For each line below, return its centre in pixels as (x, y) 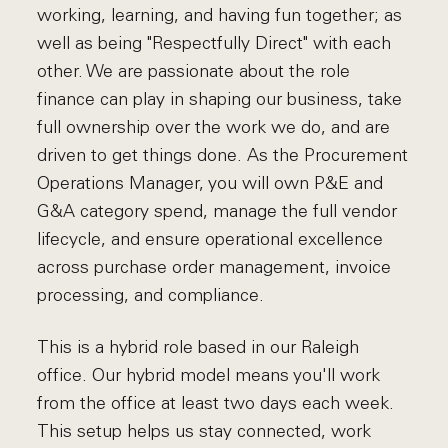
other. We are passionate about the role (194, 71)
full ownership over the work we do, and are (214, 127)
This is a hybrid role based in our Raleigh (198, 347)
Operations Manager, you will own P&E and (210, 183)
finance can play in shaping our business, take (220, 99)
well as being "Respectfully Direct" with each (214, 43)
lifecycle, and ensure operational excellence (210, 239)
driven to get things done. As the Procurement (223, 155)
